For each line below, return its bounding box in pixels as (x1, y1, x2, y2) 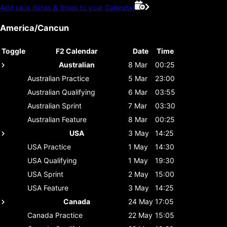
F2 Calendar (56, 46, 98, 55)
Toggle (2, 46, 25, 55)
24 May (128, 197, 153, 206)
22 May (128, 210, 153, 219)
